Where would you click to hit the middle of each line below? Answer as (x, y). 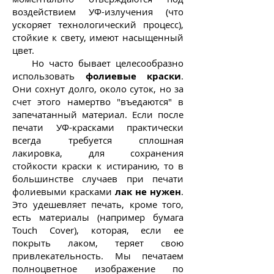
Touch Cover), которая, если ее (98, 230)
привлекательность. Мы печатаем (98, 256)
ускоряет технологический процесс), (98, 24)
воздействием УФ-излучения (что (98, 12)
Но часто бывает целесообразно (98, 63)
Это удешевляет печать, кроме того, (98, 204)
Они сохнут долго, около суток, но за (98, 89)
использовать (49, 76)
